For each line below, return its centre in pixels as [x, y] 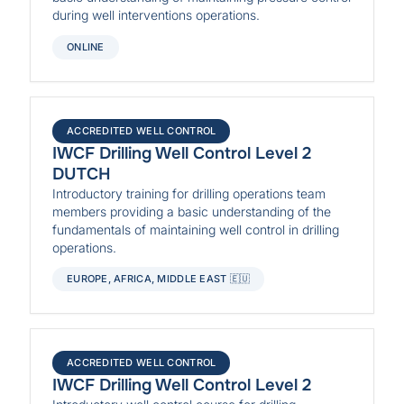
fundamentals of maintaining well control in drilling [196, 229]
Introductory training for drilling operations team [189, 193]
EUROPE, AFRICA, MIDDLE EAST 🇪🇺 [159, 279]
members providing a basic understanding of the [192, 211]
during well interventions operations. [156, 15]
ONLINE [86, 46]
